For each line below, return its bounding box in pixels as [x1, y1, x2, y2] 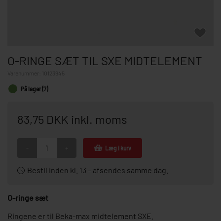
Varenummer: [7, 70, 42, 76]
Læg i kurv [105, 145, 131, 151]
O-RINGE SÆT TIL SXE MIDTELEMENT [7, 53, 202, 68]
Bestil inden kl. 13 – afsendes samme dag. [27, 165, 168, 175]
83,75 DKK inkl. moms [17, 112, 127, 126]
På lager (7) [21, 85, 48, 92]
